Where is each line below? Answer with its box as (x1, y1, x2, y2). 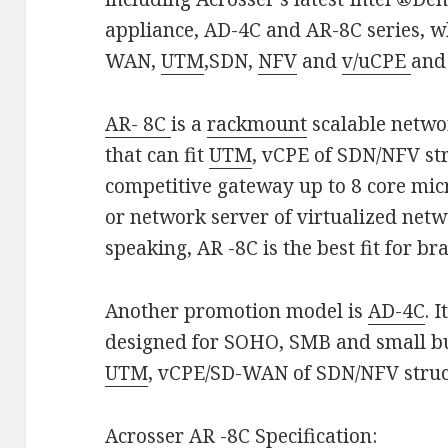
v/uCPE (342, 48, 412, 75)
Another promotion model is (105, 298, 369, 325)
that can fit (105, 142, 210, 169)
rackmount (207, 111, 308, 138)
